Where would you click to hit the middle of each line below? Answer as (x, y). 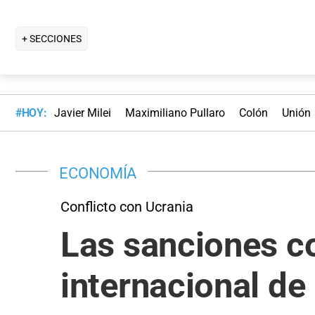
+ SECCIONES (52, 38)
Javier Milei (82, 113)
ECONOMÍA (98, 173)
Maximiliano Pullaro (175, 113)
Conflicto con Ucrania (127, 206)
